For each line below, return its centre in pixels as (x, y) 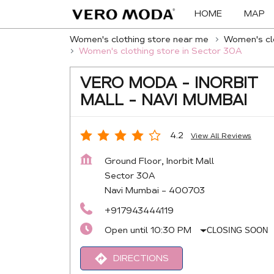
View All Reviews (221, 136)
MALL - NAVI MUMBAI (164, 100)
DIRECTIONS (141, 258)
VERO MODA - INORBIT (169, 83)
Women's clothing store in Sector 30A (161, 51)
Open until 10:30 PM (148, 230)
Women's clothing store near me (139, 39)
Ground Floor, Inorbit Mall (159, 161)
